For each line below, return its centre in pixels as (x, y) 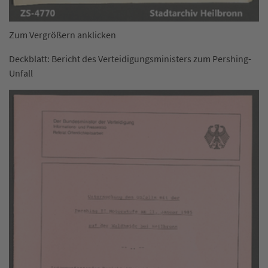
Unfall (21, 73)
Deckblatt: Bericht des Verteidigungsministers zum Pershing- (130, 59)
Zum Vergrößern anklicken (63, 35)
